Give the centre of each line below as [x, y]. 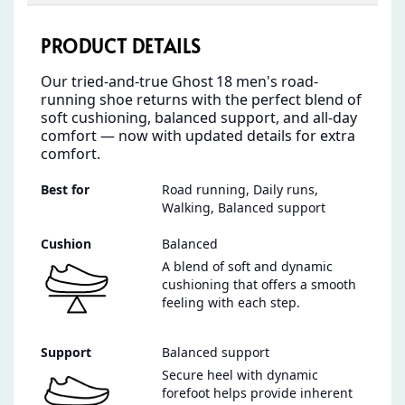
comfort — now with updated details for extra [198, 136]
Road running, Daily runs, [240, 190]
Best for [65, 190]
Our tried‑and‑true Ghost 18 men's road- [179, 82]
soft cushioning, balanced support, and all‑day [199, 118]
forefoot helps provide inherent [257, 393]
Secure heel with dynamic [240, 375]
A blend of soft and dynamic [247, 267]
